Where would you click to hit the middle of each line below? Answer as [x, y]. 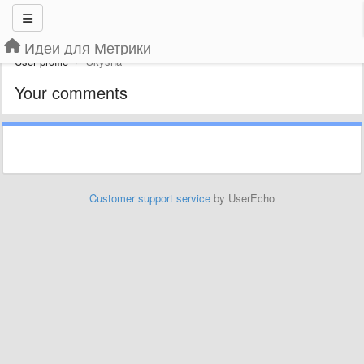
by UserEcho [243, 198]
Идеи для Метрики [88, 47]
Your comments [71, 92]
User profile [41, 61]
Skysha [104, 61]
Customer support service [150, 198]
